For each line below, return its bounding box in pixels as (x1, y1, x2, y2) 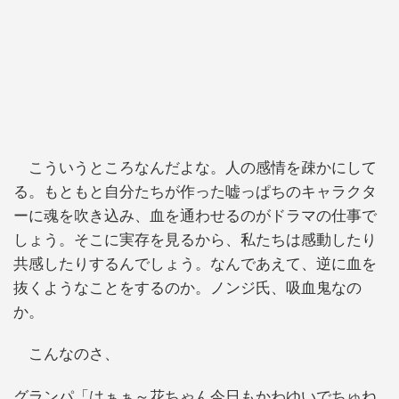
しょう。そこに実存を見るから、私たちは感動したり (13, 232, 377, 249)
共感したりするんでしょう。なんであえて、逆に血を (13, 256, 377, 273)
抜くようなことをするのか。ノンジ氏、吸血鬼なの (13, 280, 362, 297)
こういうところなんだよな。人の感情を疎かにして (13, 159, 377, 177)
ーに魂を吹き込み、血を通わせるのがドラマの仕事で (13, 208, 377, 225)
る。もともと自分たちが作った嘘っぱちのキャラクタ (13, 183, 377, 201)
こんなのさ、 (13, 346, 119, 363)
